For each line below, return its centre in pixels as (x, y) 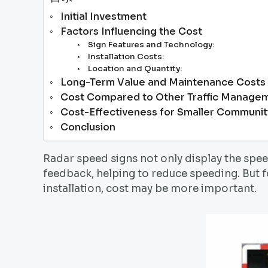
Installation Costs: (126, 57)
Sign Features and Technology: (151, 45)
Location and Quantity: (135, 69)
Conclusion (88, 127)
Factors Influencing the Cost (132, 32)
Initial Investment (104, 17)
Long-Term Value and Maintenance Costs (163, 83)
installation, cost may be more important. (150, 189)
